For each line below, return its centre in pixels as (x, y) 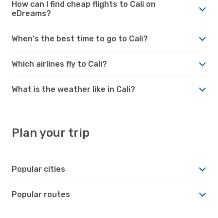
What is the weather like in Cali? (73, 89)
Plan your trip (51, 133)
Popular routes (41, 194)
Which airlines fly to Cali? (59, 64)
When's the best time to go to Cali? (80, 38)
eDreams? (31, 13)
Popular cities (38, 169)
